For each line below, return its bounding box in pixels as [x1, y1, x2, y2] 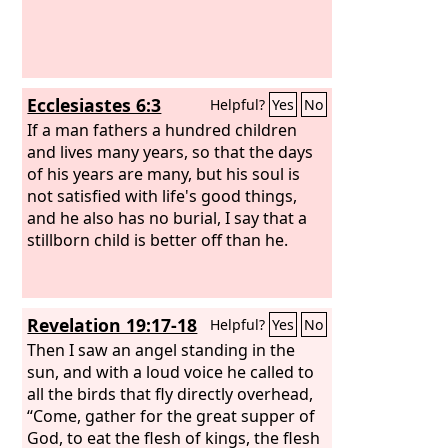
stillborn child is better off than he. [27, 228, 289, 251]
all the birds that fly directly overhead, [27, 382, 314, 405]
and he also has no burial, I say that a [27, 206, 308, 229]
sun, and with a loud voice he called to [27, 360, 315, 383]
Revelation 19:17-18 [27, 313, 198, 337]
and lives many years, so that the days [27, 140, 314, 163]
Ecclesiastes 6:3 [27, 93, 162, 117]
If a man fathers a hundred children [27, 118, 298, 141]
